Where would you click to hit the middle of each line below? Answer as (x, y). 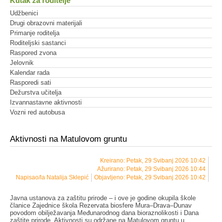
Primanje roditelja (35, 33)
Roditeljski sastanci (38, 43)
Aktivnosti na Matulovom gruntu (68, 139)
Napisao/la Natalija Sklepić (52, 177)
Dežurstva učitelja (36, 93)
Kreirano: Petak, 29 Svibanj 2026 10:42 (153, 160)
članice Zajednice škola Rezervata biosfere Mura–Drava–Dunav (101, 205)
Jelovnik (22, 63)
